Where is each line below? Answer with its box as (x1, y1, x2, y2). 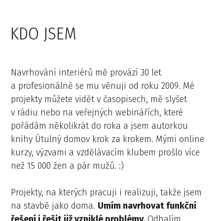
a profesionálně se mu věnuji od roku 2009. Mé (10, 80, 194, 91)
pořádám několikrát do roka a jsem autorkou (10, 120, 188, 131)
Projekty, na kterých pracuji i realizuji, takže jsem (10, 186, 202, 198)
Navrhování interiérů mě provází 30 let (10, 67, 161, 78)
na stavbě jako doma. (10, 200, 98, 211)
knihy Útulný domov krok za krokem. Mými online (10, 133, 204, 145)
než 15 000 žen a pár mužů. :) (10, 160, 129, 171)
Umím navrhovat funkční (97, 200, 196, 211)
